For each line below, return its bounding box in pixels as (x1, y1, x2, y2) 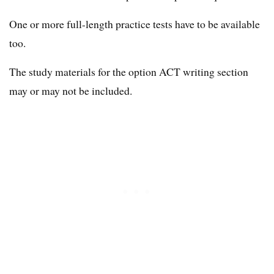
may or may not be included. (9, 83, 132, 98)
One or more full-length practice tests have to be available (9, 17, 260, 32)
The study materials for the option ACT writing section (9, 64, 248, 80)
